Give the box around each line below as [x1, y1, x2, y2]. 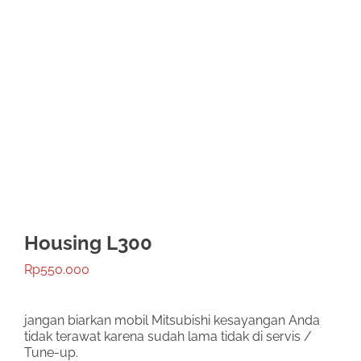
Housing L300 [24, 231, 152, 255]
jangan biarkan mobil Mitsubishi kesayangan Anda [24, 313, 320, 329]
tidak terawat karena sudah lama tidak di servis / [24, 329, 312, 345]
